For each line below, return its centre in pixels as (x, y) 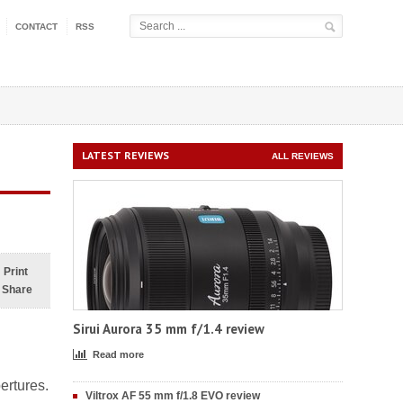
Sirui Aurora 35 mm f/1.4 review (169, 329)
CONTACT (36, 27)
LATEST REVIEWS (125, 155)
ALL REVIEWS (303, 156)
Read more (118, 354)
